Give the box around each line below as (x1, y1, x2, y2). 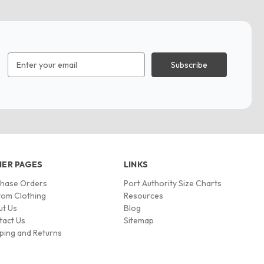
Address (8, 65, 39, 77)
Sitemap (123, 214, 154, 226)
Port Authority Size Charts (123, 177, 222, 189)
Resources (123, 190, 163, 201)
